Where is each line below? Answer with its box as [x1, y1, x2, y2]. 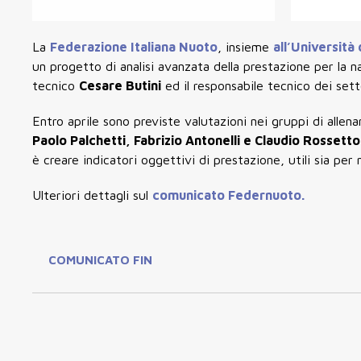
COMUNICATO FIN [48, 253, 152, 268]
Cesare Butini [79, 77, 161, 93]
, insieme [218, 39, 273, 54]
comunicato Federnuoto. [152, 187, 305, 202]
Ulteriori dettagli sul [32, 187, 152, 202]
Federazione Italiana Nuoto [50, 39, 218, 54]
